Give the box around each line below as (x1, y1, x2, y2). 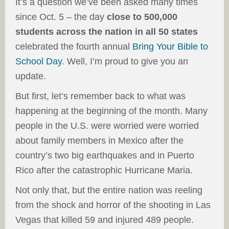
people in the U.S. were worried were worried (15, 121, 199, 131)
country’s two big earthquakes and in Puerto (15, 150, 194, 161)
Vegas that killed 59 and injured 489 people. (15, 215, 194, 225)
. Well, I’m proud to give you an (62, 56, 188, 66)
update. (15, 71, 46, 81)
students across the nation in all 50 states (15, 27, 198, 37)
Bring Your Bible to (132, 41, 208, 52)
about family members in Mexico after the (15, 135, 184, 146)
